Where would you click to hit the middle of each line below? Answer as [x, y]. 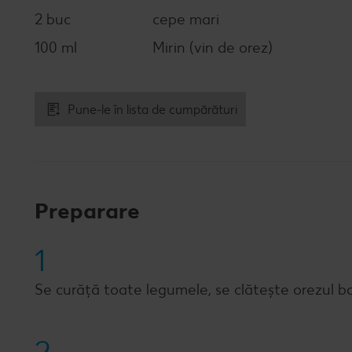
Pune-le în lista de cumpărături [152, 109]
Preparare [87, 211]
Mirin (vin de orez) [213, 48]
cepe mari [186, 19]
